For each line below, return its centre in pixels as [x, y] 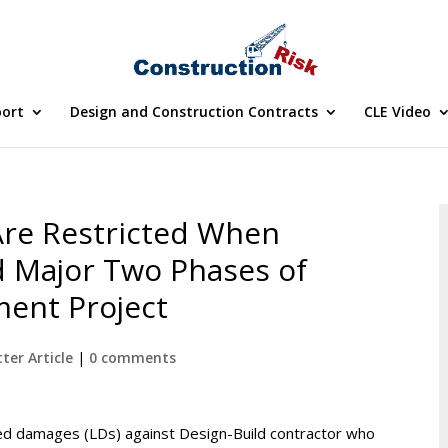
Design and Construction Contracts [193, 111]
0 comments [133, 357]
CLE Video [397, 111]
